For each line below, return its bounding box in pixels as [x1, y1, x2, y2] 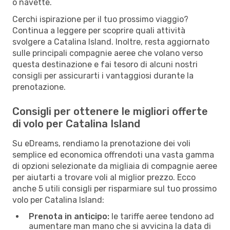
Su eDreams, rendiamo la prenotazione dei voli [12, 138, 190, 148]
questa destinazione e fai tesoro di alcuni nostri [12, 59, 198, 69]
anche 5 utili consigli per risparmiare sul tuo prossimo [12, 183, 217, 194]
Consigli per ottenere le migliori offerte [12, 105, 208, 118]
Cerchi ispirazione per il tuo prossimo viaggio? [12, 14, 188, 24]
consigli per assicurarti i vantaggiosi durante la [12, 70, 194, 81]
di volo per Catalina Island [12, 117, 140, 130]
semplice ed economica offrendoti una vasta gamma [12, 149, 214, 160]
